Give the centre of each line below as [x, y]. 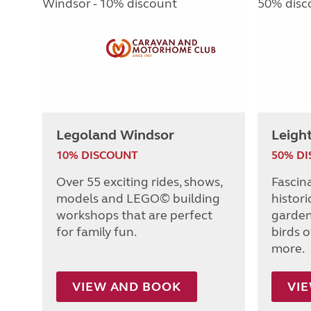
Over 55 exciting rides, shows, [139, 182]
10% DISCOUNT [97, 155]
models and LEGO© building [138, 199]
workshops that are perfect [134, 216]
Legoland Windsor [115, 135]
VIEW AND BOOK [127, 287]
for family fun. [96, 232]
